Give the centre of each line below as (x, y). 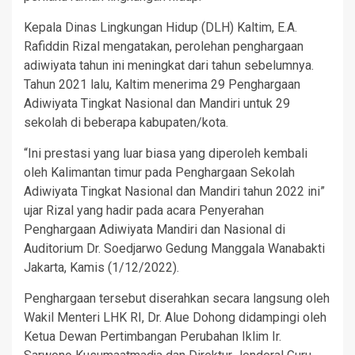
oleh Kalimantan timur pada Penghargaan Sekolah (159, 173)
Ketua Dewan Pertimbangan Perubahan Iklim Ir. (153, 337)
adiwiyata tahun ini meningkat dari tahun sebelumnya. (169, 66)
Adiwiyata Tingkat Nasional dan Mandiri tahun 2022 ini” (174, 192)
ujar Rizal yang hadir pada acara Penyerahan (144, 211)
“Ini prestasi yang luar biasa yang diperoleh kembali (166, 154)
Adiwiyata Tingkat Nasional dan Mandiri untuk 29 (157, 104)
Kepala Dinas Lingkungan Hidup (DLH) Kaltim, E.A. (160, 28)
